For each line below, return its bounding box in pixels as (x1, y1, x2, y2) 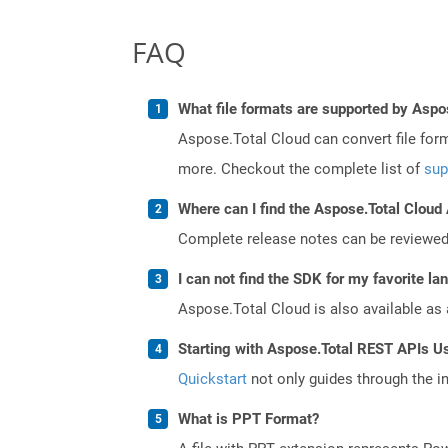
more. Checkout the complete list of (178, 159, 424, 178)
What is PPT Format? (178, 409, 319, 428)
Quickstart (178, 369, 247, 388)
